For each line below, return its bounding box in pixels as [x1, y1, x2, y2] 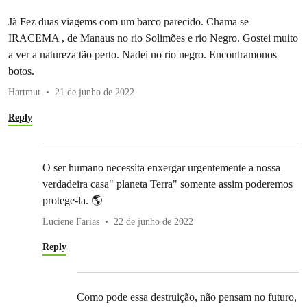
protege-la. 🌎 [42, 195, 102, 207]
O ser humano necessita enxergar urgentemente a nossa [42, 162, 280, 174]
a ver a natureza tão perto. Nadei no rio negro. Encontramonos [8, 49, 277, 61]
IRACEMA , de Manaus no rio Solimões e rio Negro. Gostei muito [8, 32, 298, 45]
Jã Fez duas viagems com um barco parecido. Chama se [8, 16, 249, 28]
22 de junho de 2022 [114, 217, 193, 228]
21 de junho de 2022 [55, 87, 134, 98]
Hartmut [8, 87, 40, 98]
